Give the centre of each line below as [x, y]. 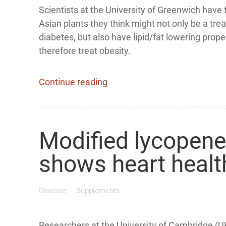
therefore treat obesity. [85, 51]
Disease [53, 191]
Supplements [98, 191]
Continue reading [73, 82]
